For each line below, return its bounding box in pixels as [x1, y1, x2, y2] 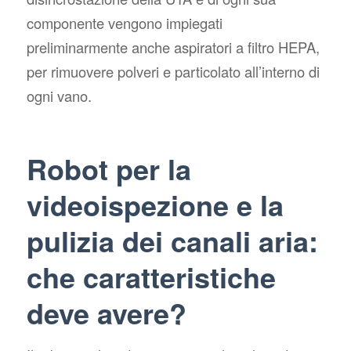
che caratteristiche [26, 256, 276, 298]
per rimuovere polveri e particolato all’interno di [26, 61, 320, 82]
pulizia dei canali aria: [26, 220, 318, 262]
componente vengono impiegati [26, 13, 223, 34]
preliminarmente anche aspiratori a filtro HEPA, [26, 37, 320, 58]
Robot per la [26, 148, 191, 190]
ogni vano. [26, 85, 92, 107]
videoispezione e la [26, 184, 284, 226]
